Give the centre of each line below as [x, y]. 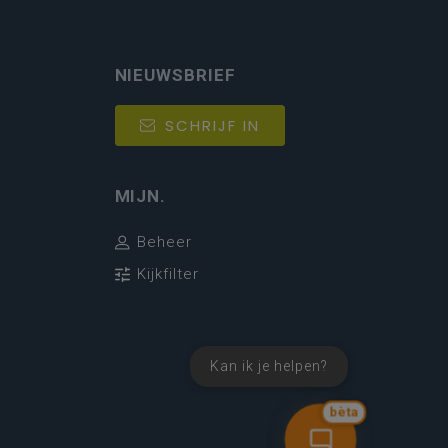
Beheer [164, 242]
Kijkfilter [167, 274]
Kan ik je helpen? [269, 366]
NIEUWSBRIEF [175, 75]
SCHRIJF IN [212, 126]
